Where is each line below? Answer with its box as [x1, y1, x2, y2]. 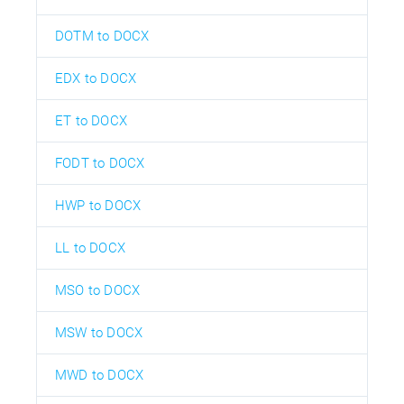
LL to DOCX [55, 239, 125, 256]
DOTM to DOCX [55, 27, 150, 44]
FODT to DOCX [55, 154, 145, 171]
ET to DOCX [55, 112, 127, 129]
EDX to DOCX [55, 69, 137, 87]
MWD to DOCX [55, 366, 144, 383]
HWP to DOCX [55, 197, 142, 214]
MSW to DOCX [55, 324, 143, 341]
